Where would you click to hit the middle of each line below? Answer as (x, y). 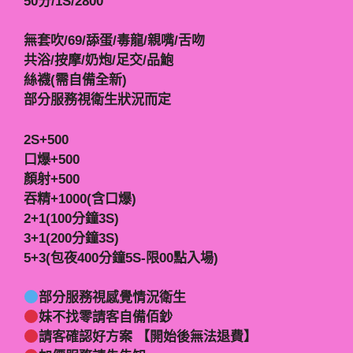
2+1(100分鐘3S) (71, 218)
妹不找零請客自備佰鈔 (106, 318)
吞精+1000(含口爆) (80, 199)
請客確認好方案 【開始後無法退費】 (148, 337)
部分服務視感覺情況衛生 (113, 298)
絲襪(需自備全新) (75, 80)
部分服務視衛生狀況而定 (97, 100)
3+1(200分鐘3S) (71, 238)
